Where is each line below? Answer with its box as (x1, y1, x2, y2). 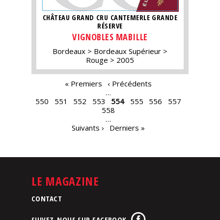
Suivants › (71, 122, 104, 133)
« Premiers (64, 78, 102, 88)
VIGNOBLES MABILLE (72, 30, 148, 43)
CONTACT (31, 193, 62, 204)
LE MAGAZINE (31, 173, 99, 190)
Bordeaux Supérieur (94, 46, 161, 56)
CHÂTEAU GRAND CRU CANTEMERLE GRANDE (42, 13, 178, 23)
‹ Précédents (108, 78, 152, 88)
